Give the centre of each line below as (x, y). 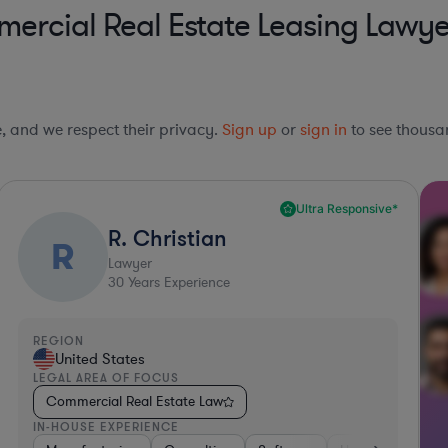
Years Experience (177, 283)
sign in (323, 130)
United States (100, 359)
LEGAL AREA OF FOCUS (106, 378)
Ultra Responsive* (346, 209)
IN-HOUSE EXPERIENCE (106, 427)
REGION (59, 341)
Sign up (249, 130)
